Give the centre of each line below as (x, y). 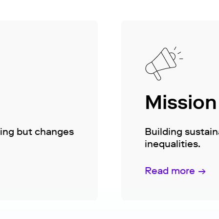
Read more (170, 171)
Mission (181, 102)
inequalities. (173, 144)
